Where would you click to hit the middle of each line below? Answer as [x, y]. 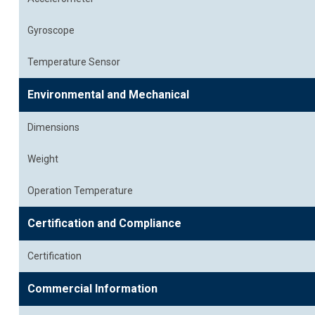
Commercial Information [92, 289]
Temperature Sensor [74, 62]
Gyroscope [51, 30]
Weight [43, 159]
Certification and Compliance [104, 223]
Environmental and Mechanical [108, 95]
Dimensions [53, 127]
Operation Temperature [80, 191]
